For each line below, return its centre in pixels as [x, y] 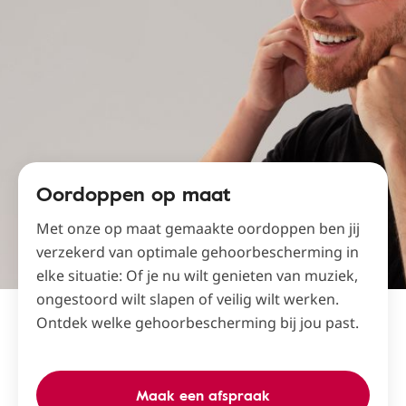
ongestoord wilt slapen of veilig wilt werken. [188, 300]
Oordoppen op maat [134, 194]
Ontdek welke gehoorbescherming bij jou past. [198, 323]
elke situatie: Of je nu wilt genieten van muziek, [197, 276]
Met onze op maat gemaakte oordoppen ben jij [198, 229]
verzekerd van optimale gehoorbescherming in [198, 252]
